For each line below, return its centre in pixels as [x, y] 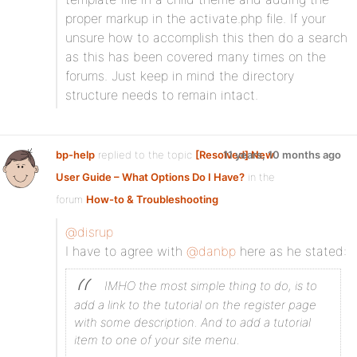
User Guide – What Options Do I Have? [150, 177]
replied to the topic [145, 155]
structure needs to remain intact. [162, 95]
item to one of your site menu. [157, 340]
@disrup [89, 232]
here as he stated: [291, 251]
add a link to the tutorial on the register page [195, 305]
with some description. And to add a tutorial [192, 322]
